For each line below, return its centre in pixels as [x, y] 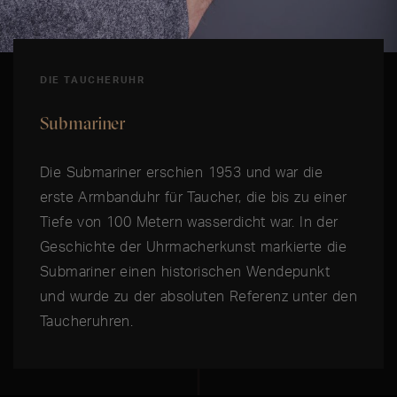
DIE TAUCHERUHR [93, 80]
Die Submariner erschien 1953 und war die [181, 172]
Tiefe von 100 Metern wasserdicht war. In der [189, 222]
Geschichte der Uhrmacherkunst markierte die [194, 247]
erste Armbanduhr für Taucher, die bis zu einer [194, 197]
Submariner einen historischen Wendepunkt [185, 272]
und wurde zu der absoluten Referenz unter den [198, 296]
